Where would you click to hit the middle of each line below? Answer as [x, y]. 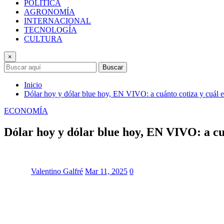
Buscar [113, 67]
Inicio [33, 84]
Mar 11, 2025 [106, 171]
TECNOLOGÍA [50, 29]
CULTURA [43, 38]
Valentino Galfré [57, 171]
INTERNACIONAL [57, 20]
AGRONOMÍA [49, 11]
